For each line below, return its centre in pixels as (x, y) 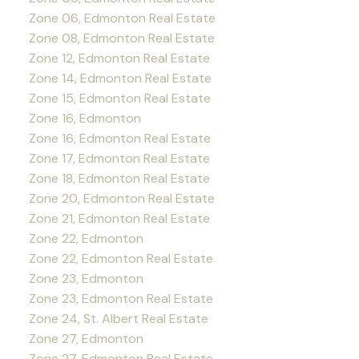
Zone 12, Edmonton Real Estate (119, 58)
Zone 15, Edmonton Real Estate (119, 98)
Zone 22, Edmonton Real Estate (121, 258)
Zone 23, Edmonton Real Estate (121, 298)
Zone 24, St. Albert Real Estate (118, 318)
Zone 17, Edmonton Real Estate (119, 158)
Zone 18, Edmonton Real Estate (119, 178)
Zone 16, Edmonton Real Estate (119, 138)
